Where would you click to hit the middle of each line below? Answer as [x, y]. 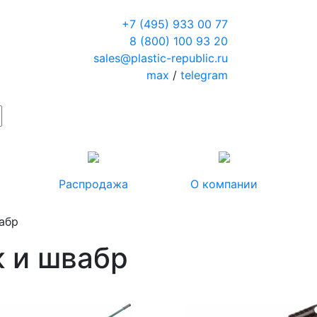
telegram [204, 75]
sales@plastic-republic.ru [160, 58]
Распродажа [93, 184]
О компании [224, 184]
